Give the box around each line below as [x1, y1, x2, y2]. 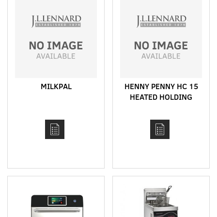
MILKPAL [40, 81, 72, 91]
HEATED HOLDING [130, 92, 192, 102]
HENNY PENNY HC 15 [124, 81, 198, 91]
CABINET [145, 102, 177, 112]
